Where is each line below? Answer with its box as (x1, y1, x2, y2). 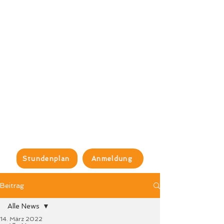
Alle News (7, 202, 39, 210)
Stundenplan (22, 154, 70, 162)
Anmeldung (91, 154, 132, 162)
